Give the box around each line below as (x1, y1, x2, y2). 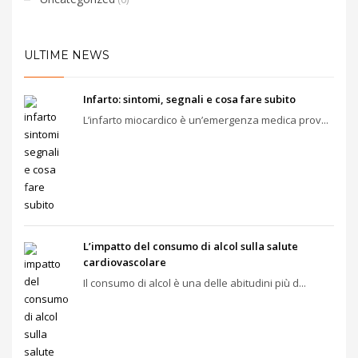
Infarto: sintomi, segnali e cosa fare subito (83, 91, 296, 106)
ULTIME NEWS (24, 47, 109, 62)
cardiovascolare (83, 254, 166, 269)
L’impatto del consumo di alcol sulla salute (83, 238, 298, 253)
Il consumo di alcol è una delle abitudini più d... (83, 275, 306, 290)
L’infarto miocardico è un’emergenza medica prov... (83, 112, 328, 127)
